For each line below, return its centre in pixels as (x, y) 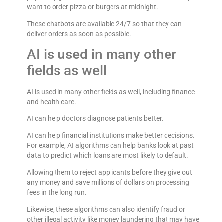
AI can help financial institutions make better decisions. (111, 136)
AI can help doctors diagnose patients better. (95, 118)
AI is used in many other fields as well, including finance (111, 91)
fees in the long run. (56, 192)
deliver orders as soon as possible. (79, 34)
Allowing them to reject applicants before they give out (109, 172)
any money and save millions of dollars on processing (108, 182)
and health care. (51, 101)
